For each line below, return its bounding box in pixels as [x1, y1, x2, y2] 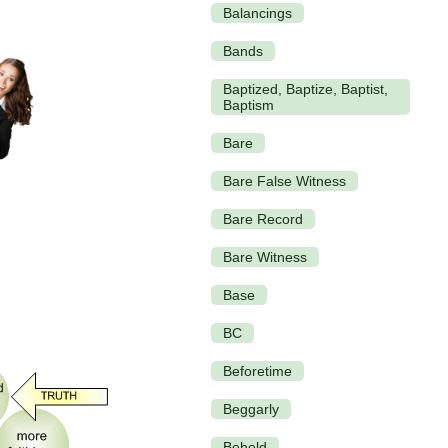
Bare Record [223, 210, 303, 227]
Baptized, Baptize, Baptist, [223, 80, 388, 97]
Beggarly [223, 400, 279, 417]
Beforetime [223, 362, 292, 379]
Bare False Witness [223, 172, 346, 189]
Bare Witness [223, 248, 307, 265]
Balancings [223, 4, 292, 21]
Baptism [223, 96, 274, 113]
